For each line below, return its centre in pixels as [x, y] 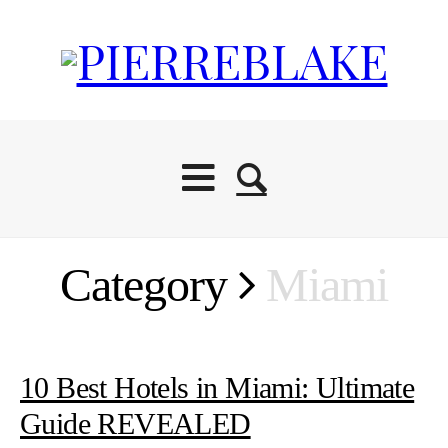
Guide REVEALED [135, 424]
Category [149, 285]
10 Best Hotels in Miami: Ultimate [217, 388]
